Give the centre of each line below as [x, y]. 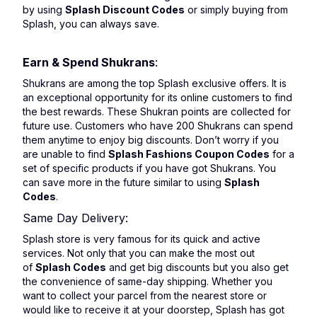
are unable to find [65, 154]
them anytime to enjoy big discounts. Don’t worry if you [151, 140]
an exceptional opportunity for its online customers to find [157, 97]
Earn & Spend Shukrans [89, 62]
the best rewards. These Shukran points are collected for [157, 111]
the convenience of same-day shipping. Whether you [148, 281]
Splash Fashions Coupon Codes [189, 154]
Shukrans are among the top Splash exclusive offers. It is [155, 83]
